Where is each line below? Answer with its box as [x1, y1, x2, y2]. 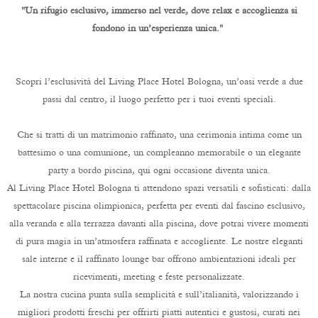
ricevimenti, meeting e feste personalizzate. [73, 272, 245, 282]
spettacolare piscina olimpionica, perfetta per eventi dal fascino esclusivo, [13, 201, 305, 211]
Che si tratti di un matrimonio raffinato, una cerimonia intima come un [16, 130, 302, 140]
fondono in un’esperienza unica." [92, 23, 223, 33]
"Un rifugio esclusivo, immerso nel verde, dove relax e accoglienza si [21, 6, 297, 16]
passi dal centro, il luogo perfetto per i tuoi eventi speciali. [42, 94, 276, 104]
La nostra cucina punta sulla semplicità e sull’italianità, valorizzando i [19, 290, 299, 300]
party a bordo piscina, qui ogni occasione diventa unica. [48, 165, 270, 175]
